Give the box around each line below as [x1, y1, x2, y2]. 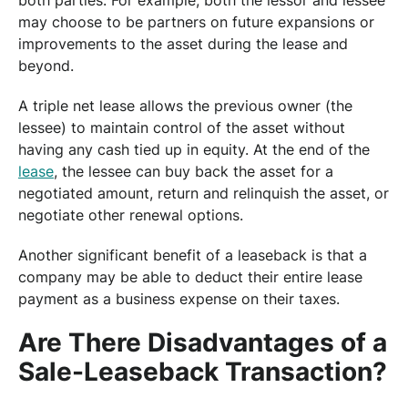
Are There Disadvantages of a [18, 327, 387, 359]
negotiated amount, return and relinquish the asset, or [18, 184, 389, 203]
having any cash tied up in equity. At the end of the [18, 140, 370, 159]
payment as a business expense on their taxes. [18, 290, 340, 309]
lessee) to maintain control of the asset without [18, 118, 345, 138]
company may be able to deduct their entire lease [18, 268, 362, 287]
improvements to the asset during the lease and [18, 35, 348, 54]
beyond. [18, 56, 74, 76]
